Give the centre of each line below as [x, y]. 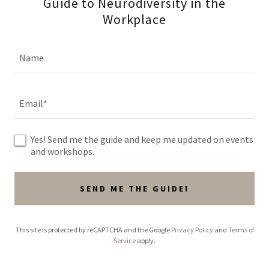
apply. [146, 240]
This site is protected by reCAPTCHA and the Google [93, 230]
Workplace [134, 19]
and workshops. [62, 151]
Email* [33, 103]
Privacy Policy [192, 230]
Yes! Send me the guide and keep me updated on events [142, 139]
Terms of [241, 230]
